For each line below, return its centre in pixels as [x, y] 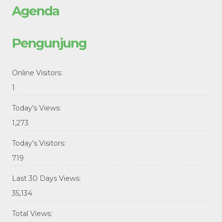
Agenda [35, 11]
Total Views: [33, 214]
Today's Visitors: [40, 143]
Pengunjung [49, 43]
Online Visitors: [38, 73]
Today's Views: [37, 108]
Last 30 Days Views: [47, 179]
